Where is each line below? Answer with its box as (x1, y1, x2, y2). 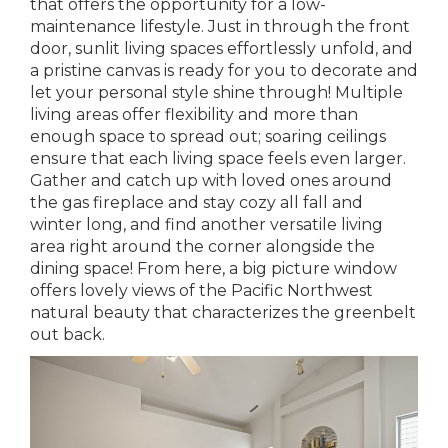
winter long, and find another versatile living (30, 214, 383, 234)
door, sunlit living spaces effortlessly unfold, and (30, 38, 413, 58)
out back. (30, 324, 109, 344)
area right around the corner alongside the (30, 236, 375, 256)
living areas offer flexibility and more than (30, 104, 358, 124)
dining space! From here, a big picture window (30, 258, 397, 278)
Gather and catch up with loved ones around (30, 170, 392, 190)
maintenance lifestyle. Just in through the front (30, 16, 410, 36)
